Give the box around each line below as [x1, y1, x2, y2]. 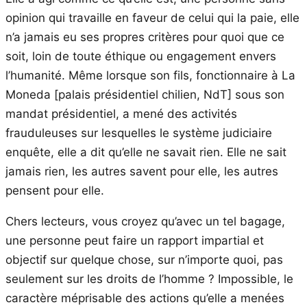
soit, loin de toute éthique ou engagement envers [5, 49, 276, 63]
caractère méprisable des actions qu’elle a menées [5, 291, 284, 305]
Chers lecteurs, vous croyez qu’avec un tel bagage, [5, 214, 285, 228]
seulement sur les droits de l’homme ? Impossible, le [5, 271, 293, 286]
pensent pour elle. [5, 183, 104, 197]
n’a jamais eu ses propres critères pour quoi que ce [5, 29, 284, 44]
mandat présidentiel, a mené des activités [5, 106, 237, 121]
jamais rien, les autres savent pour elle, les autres [5, 164, 278, 178]
